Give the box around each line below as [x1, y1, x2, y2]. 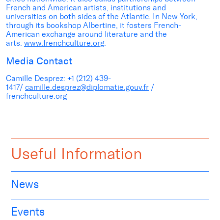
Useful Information [11, 144, 142, 164]
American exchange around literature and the [6, 29, 167, 39]
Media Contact [6, 55, 72, 67]
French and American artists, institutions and [6, 3, 166, 13]
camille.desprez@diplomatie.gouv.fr [25, 82, 149, 92]
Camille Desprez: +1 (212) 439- [6, 74, 111, 83]
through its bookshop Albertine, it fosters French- [6, 21, 181, 30]
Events [11, 205, 45, 219]
